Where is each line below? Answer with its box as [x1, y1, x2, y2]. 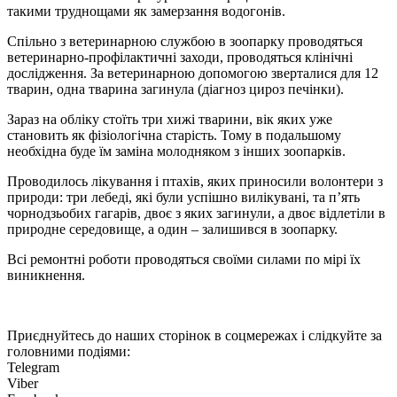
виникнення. [7, 267, 85, 283]
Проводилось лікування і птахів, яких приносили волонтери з [7, 173, 383, 189]
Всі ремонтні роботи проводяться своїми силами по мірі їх [7, 251, 361, 267]
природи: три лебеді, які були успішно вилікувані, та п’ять [7, 189, 360, 205]
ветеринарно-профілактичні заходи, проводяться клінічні [7, 49, 353, 65]
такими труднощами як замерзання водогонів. [7, 3, 285, 19]
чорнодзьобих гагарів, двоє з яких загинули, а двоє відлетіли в [7, 205, 385, 221]
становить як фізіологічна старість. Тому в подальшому [7, 127, 341, 143]
